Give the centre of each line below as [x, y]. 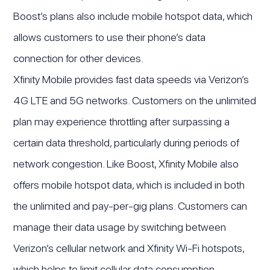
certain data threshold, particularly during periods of [127, 142]
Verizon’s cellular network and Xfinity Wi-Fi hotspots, [129, 248]
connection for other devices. [79, 58]
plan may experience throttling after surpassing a [122, 121]
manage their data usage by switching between [120, 227]
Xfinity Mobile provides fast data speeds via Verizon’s [131, 79]
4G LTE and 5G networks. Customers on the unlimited [135, 100]
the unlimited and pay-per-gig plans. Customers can [130, 206]
